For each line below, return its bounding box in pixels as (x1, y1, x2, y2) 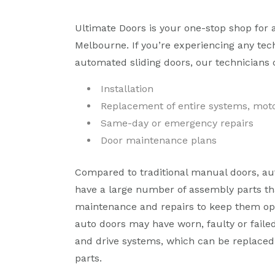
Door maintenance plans (101, 134, 217, 147)
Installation (101, 83, 153, 95)
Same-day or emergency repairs (101, 117, 254, 130)
